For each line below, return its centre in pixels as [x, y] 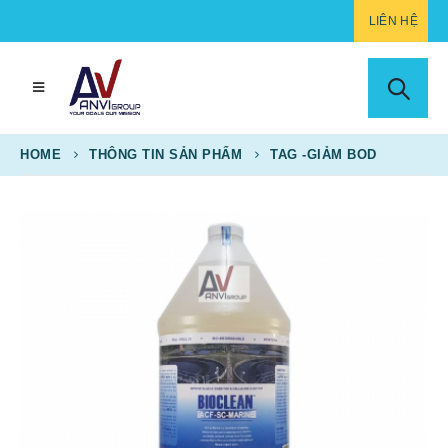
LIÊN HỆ [393, 21]
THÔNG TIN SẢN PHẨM [165, 154]
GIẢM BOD [341, 154]
